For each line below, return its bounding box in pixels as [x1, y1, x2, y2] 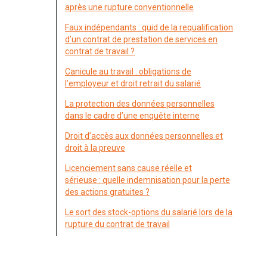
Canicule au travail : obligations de [65, 67, 191, 76]
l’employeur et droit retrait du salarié [65, 79, 201, 88]
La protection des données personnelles [65, 99, 215, 108]
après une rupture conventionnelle [65, 2, 194, 12]
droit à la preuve [65, 143, 125, 153]
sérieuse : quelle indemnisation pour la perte [65, 175, 230, 185]
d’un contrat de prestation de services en [65, 35, 218, 44]
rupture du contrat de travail [65, 219, 170, 229]
